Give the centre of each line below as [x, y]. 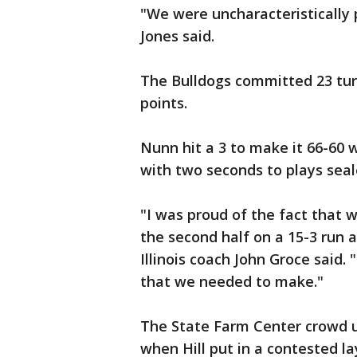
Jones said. [177, 36]
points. [164, 103]
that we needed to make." [232, 282]
